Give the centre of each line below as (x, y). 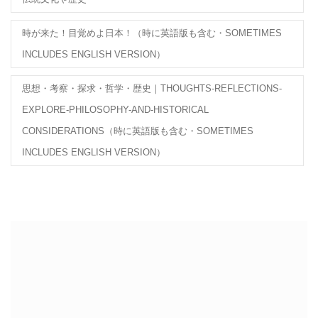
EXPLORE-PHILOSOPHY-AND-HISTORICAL (115, 110)
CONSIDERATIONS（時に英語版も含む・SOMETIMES (138, 131)
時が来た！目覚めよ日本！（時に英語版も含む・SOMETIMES (152, 33)
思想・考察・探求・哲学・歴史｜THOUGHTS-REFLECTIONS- (152, 89)
